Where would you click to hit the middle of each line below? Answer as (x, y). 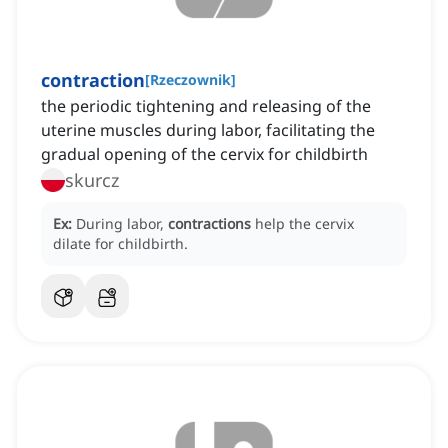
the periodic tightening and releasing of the (206, 106)
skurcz (92, 180)
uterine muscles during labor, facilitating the (208, 130)
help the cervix (304, 224)
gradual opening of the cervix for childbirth (204, 154)
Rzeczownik (190, 80)
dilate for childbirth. (120, 244)
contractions (209, 224)
